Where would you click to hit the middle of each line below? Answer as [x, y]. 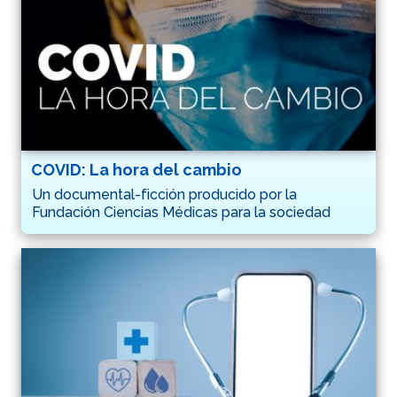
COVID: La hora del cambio [136, 169]
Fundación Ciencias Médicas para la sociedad [181, 212]
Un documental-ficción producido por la [164, 194]
